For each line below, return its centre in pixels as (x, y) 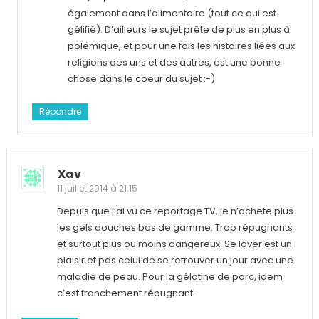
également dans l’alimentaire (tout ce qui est (172, 13)
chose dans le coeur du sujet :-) (141, 78)
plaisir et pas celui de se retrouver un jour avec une (175, 260)
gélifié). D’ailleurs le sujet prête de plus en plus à (178, 29)
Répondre (60, 111)
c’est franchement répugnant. (126, 293)
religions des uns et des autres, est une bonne (174, 62)
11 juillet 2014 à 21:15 (97, 188)
